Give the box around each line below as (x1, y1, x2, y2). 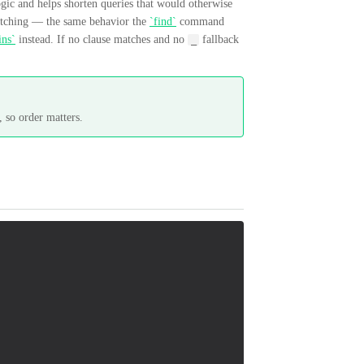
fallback (199, 33, 239, 45)
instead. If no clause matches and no (15, 33, 188, 45)
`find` (149, 15, 176, 28)
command (176, 15, 224, 28)
